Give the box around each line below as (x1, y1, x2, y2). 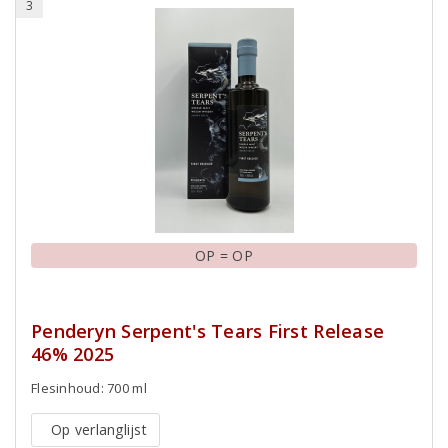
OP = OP (195, 245, 253, 265)
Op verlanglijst (51, 419, 147, 439)
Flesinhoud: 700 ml (31, 378, 147, 397)
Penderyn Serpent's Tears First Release (31, 318, 385, 343)
